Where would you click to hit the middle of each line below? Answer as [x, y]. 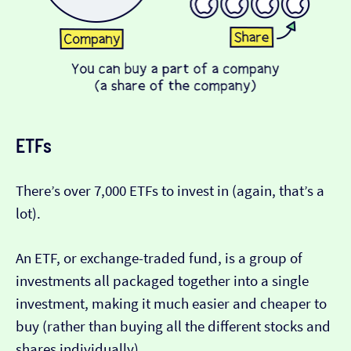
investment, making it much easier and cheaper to [171, 304]
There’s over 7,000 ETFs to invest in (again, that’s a [170, 191]
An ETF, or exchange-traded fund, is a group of [159, 259]
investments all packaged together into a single [162, 281]
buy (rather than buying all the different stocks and [173, 327]
